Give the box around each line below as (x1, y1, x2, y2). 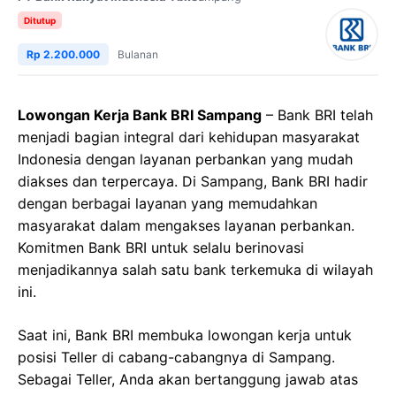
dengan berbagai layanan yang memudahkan (18, 194, 317, 212)
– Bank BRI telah (262, 106, 373, 124)
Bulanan (118, 48, 158, 61)
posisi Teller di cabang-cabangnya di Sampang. (18, 348, 335, 366)
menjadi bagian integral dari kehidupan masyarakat (18, 128, 360, 146)
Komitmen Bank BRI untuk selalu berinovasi (18, 239, 304, 256)
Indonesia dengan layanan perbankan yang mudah (18, 150, 353, 168)
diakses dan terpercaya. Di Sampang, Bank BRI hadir (18, 172, 368, 190)
